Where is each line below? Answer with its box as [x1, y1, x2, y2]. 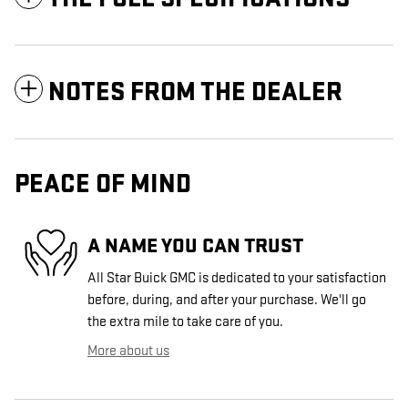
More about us [87, 342, 169, 361]
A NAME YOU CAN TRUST [87, 232, 303, 259]
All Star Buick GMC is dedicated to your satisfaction [87, 270, 386, 288]
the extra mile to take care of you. [87, 313, 283, 331]
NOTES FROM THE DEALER [48, 76, 342, 109]
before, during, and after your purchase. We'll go [87, 291, 366, 310]
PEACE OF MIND [15, 168, 191, 201]
